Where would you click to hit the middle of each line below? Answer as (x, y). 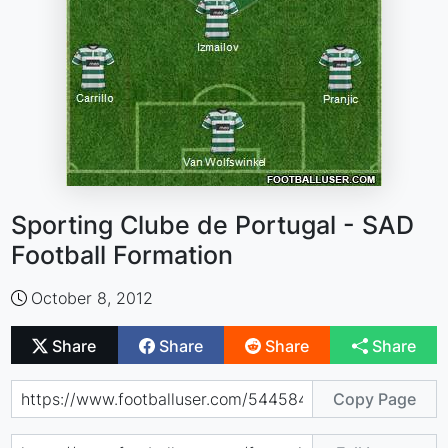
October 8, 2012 (92, 298)
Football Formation (122, 255)
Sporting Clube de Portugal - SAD (213, 225)
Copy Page (374, 398)
